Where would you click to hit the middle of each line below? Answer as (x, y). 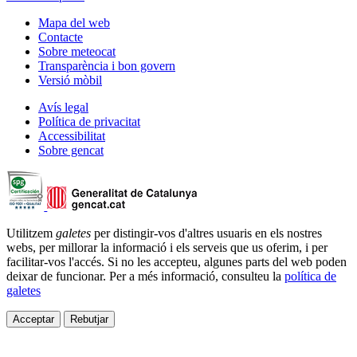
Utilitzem (31, 233)
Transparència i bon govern (107, 66)
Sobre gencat (71, 151)
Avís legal (63, 108)
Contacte (61, 37)
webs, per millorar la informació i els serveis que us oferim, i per (167, 248)
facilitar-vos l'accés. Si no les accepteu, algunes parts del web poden (177, 262)
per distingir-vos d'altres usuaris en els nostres (206, 233)
